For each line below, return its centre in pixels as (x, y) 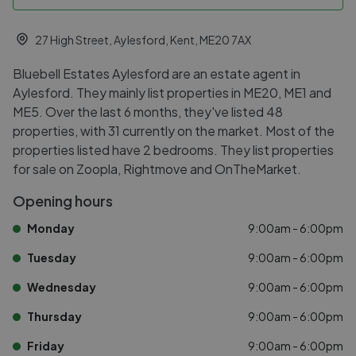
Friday (46, 346)
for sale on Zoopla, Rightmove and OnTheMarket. (157, 169)
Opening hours (63, 201)
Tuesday (52, 257)
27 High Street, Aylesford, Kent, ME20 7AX (143, 39)
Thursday (54, 316)
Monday (51, 228)
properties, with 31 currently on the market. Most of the (174, 131)
